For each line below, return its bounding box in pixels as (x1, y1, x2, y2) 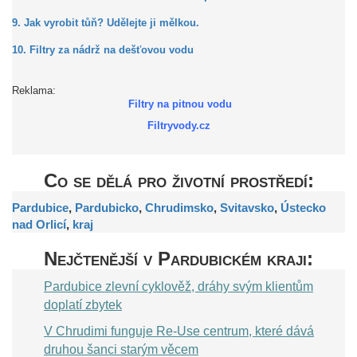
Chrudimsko (145, 201, 214, 214)
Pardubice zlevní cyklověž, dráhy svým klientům (44, 279, 313, 293)
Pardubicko (75, 201, 139, 214)
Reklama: (12, 85, 56, 96)
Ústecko (280, 201, 326, 214)
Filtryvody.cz (147, 120, 210, 131)
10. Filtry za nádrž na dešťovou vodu (12, 45, 194, 56)
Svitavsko (220, 201, 274, 214)
